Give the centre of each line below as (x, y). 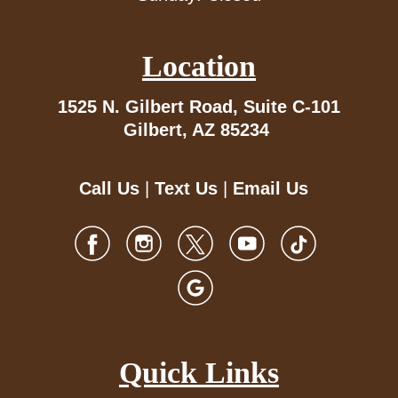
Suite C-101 (292, 107)
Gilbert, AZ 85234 (196, 130)
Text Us (186, 189)
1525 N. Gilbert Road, (151, 107)
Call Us (109, 189)
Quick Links (199, 373)
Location (199, 67)
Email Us (271, 189)
